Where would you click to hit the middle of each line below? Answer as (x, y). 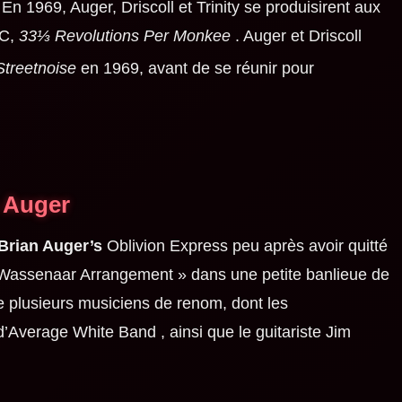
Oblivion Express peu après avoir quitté (245, 246)
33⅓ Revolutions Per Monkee (124, 36)
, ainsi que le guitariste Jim (253, 332)
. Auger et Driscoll (296, 36)
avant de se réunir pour (228, 69)
